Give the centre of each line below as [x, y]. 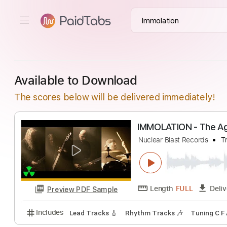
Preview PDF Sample [92, 210]
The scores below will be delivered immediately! [115, 97]
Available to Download [76, 80]
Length [180, 209]
